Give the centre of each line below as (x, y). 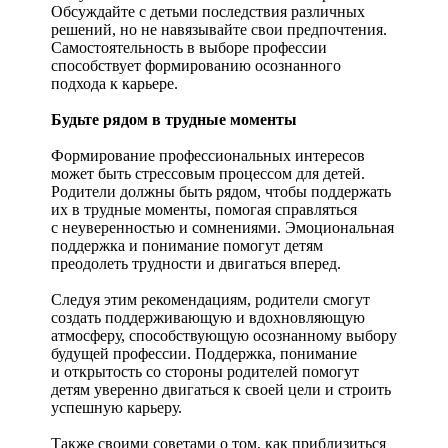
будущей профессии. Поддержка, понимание (204, 354)
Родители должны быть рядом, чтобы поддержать (221, 192)
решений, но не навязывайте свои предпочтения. (219, 30)
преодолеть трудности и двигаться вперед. (196, 264)
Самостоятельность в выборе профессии (189, 48)
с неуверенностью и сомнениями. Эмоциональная (222, 228)
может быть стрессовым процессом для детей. (208, 174)
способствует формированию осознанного (196, 66)
